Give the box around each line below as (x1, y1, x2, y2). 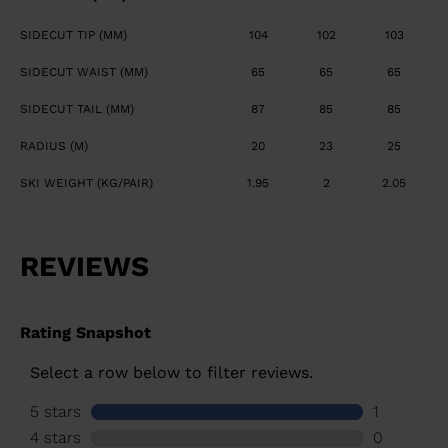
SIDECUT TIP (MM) (20, 28, 127, 43)
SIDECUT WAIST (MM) (20, 65, 148, 80)
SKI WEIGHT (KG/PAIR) (20, 176, 153, 191)
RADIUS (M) (20, 139, 88, 154)
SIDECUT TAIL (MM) (20, 102, 134, 117)
